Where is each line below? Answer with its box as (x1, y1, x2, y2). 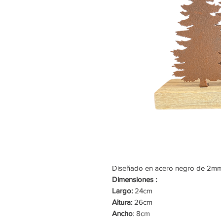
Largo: (112, 186, 135, 195)
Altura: (112, 198, 134, 206)
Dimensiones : (112, 175, 159, 184)
